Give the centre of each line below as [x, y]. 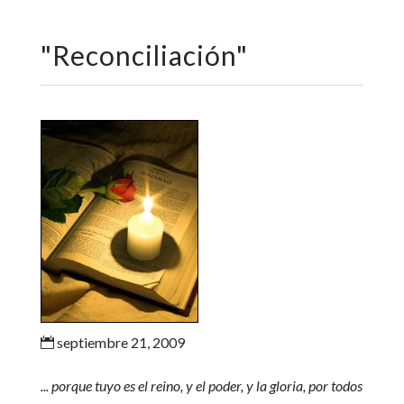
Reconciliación [144, 55]
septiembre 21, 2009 [119, 342]
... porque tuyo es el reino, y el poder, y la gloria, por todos [201, 386]
